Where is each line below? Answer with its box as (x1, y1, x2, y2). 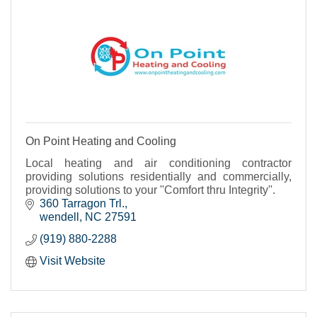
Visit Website (40, 254, 105, 267)
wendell (40, 210, 79, 223)
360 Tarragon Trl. (40, 197, 125, 209)
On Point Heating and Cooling (25, 134, 176, 147)
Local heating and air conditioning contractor (25, 156, 292, 169)
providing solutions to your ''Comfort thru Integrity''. (25, 183, 275, 196)
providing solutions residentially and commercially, (25, 170, 292, 183)
